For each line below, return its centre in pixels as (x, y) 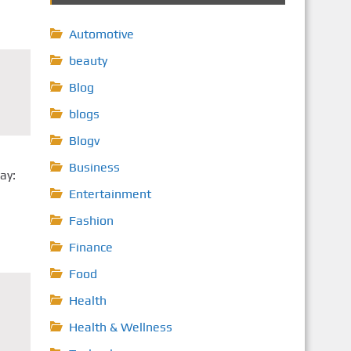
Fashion (91, 221)
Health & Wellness (120, 327)
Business (94, 167)
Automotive (101, 34)
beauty (88, 61)
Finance (90, 247)
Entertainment (110, 194)
